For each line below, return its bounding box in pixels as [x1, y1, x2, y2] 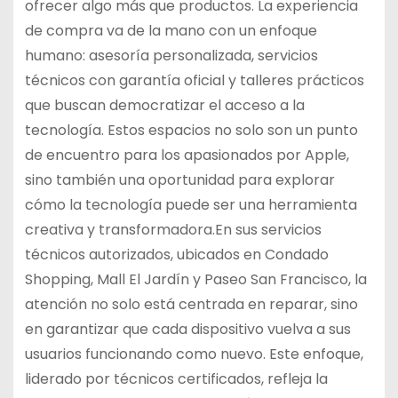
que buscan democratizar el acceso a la [24, 94, 305, 115]
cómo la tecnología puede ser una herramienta [24, 194, 357, 215]
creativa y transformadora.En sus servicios [24, 219, 322, 240]
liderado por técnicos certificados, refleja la [24, 368, 328, 389]
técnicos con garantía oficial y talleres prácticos [24, 69, 364, 91]
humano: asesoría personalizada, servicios [24, 44, 318, 66]
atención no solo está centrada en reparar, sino [24, 293, 358, 314]
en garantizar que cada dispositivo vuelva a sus [24, 318, 351, 339]
